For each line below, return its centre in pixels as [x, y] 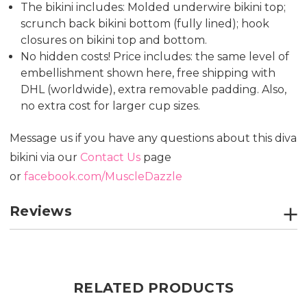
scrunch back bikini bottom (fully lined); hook [145, 23]
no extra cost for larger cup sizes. [111, 106]
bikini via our [44, 157]
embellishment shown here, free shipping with [148, 73]
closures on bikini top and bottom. [114, 40]
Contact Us [110, 157]
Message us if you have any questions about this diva [153, 138]
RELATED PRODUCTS [153, 287]
